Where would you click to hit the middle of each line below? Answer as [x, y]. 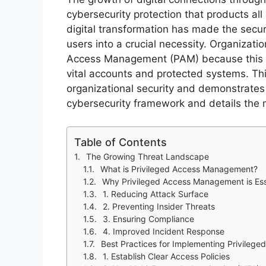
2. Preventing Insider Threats [159, 206]
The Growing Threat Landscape [148, 156]
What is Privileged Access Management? [179, 169]
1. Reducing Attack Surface [156, 194]
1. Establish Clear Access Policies [166, 256]
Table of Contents [121, 142]
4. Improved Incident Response [164, 231]
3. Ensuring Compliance [148, 218]
